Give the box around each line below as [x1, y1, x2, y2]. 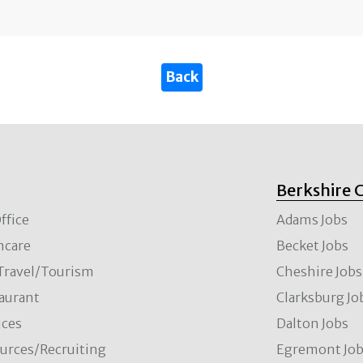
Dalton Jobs [276, 315, 349, 331]
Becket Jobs [276, 237, 349, 254]
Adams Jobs [276, 211, 348, 228]
